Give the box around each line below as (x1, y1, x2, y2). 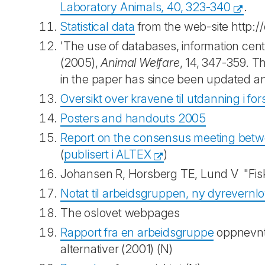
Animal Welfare (101, 56, 180, 70)
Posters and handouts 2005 (60, 111, 206, 125)
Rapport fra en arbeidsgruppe (60, 225, 214, 240)
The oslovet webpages (60, 206, 180, 220)
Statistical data (60, 20, 135, 34)
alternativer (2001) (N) (60, 242, 176, 256)
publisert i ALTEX (63, 147, 151, 161)
